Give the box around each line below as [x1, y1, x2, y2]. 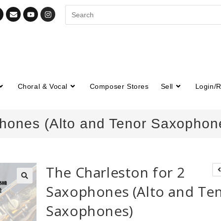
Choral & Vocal [17, 82, 68, 90]
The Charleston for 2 [46, 163, 185, 182]
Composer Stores [89, 82, 149, 90]
